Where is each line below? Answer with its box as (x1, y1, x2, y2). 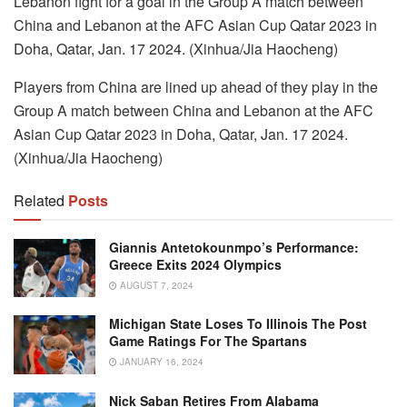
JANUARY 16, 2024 (117, 355, 203, 369)
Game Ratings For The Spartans (109, 332, 307, 351)
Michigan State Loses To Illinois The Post (109, 314, 367, 333)
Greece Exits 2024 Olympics (109, 255, 282, 274)
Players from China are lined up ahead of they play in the (14, 76, 378, 98)
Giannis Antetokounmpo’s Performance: (109, 238, 359, 257)
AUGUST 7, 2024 (117, 279, 194, 293)
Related (14, 190, 65, 212)
